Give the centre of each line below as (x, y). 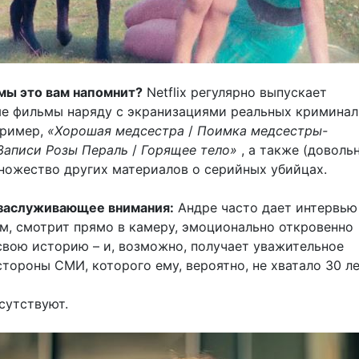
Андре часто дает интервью (266, 208)
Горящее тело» (189, 150)
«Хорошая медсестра (116, 131)
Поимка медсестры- (262, 131)
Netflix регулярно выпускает (235, 92)
